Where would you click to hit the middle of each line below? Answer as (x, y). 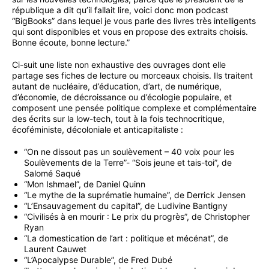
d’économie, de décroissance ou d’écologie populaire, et (122, 97)
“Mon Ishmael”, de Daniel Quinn (85, 184)
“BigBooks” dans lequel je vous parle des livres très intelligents (134, 21)
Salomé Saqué (52, 174)
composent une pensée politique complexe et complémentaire (134, 108)
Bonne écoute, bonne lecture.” (71, 43)
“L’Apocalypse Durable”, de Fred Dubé (98, 260)
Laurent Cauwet (55, 249)
